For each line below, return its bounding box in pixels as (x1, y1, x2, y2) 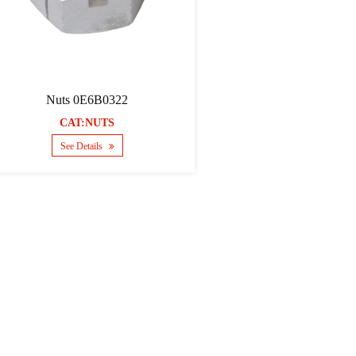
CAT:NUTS (60, 117, 115, 130)
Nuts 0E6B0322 (46, 93, 129, 107)
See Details (60, 141, 105, 153)
